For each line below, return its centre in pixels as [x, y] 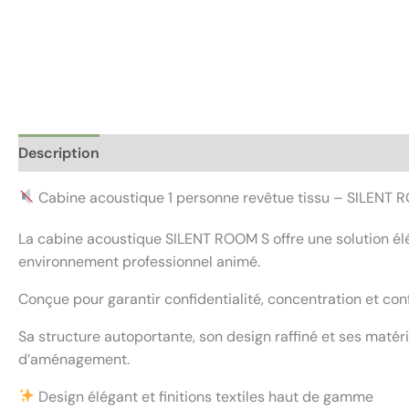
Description [59, 152]
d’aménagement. [74, 359]
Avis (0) [379, 152]
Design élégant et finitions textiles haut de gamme [204, 396]
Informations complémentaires [226, 152]
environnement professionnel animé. [139, 261]
